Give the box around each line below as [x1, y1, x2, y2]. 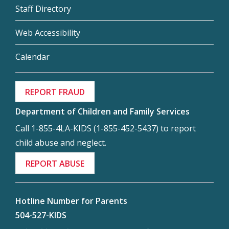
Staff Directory [15, 3, 71, 14]
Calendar [15, 51, 50, 62]
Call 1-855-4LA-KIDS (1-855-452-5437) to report [15, 123, 196, 134]
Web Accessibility [15, 27, 80, 38]
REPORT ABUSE [26, 157, 85, 169]
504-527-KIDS [15, 210, 66, 221]
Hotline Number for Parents [15, 195, 127, 207]
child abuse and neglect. [15, 137, 106, 149]
